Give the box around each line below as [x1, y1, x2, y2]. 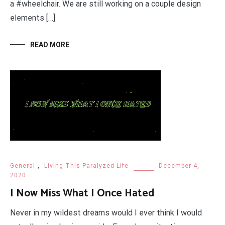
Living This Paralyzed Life [44, 162, 129, 170]
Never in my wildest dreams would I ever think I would [10, 208, 202, 218]
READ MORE [30, 41, 69, 49]
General [10, 162, 35, 170]
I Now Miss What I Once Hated [10, 185, 154, 202]
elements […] [10, 13, 55, 23]
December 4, [159, 162, 199, 170]
